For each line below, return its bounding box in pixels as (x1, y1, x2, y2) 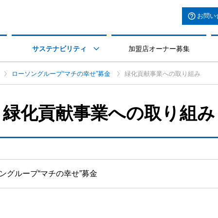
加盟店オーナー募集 (128, 45, 190, 53)
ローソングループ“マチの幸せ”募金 (12, 70, 110, 77)
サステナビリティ (32, 45, 87, 53)
